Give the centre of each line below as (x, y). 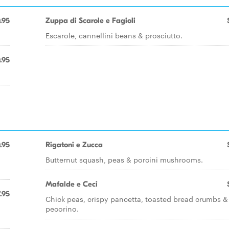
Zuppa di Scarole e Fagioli (90, 20)
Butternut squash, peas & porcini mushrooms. (124, 159)
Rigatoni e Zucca (74, 145)
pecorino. (62, 209)
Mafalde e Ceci (72, 184)
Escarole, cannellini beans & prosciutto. (114, 35)
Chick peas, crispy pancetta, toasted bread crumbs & (137, 199)
